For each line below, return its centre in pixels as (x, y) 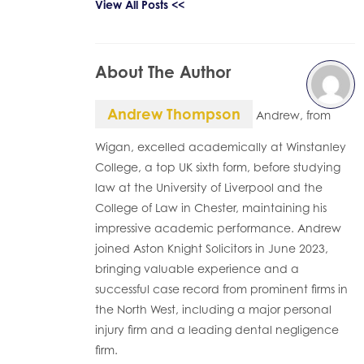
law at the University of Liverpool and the (209, 187)
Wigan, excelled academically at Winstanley (221, 147)
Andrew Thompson (174, 114)
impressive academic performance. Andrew (218, 228)
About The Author (163, 72)
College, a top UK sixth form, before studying (218, 167)
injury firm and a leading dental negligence (217, 329)
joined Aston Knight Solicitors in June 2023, (212, 248)
